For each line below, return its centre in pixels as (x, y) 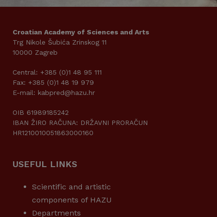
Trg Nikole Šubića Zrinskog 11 (60, 42)
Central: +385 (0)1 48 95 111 (57, 72)
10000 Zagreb (35, 52)
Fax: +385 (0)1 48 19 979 (53, 82)
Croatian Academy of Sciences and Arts (81, 32)
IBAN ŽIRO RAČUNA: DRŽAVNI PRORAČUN (80, 123)
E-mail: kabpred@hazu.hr (54, 93)
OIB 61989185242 (41, 112)
